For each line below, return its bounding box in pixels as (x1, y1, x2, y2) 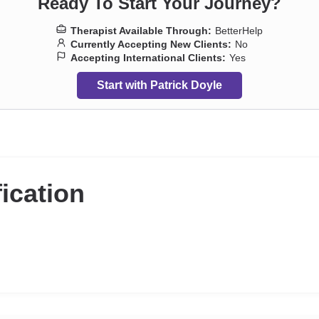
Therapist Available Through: (70, 25, 211, 36)
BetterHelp (215, 25, 263, 36)
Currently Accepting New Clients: (70, 38, 231, 50)
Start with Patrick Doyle (97, 79, 222, 91)
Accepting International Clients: (70, 52, 226, 63)
